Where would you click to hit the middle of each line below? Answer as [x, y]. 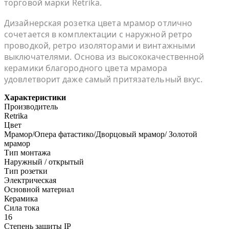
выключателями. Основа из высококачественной [104, 56]
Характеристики [35, 97]
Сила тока [22, 208]
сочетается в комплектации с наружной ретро [98, 34]
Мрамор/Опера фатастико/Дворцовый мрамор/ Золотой [101, 134]
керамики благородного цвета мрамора [86, 68]
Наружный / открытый [44, 162]
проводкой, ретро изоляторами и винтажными [100, 45]
